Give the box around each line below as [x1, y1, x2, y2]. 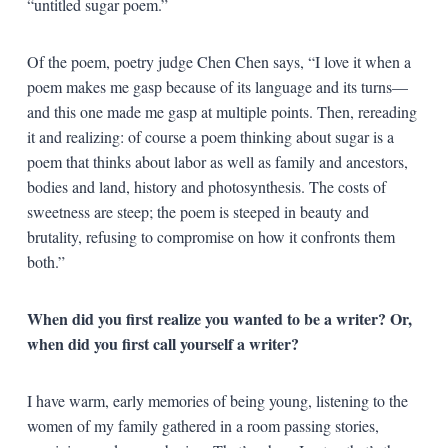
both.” [26, 250, 65, 272]
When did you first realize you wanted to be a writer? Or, [26, 306, 412, 330]
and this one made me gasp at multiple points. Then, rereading [26, 100, 417, 122]
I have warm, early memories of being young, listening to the [26, 389, 408, 411]
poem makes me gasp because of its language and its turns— [26, 75, 408, 97]
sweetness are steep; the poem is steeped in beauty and [26, 200, 369, 222]
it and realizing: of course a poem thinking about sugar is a [26, 125, 394, 147]
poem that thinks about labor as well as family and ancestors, [26, 150, 408, 172]
